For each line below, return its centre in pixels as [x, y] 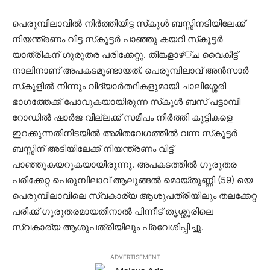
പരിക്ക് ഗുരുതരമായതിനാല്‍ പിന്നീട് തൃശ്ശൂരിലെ [113, 211]
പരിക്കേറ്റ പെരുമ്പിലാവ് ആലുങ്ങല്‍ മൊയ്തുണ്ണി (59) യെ [132, 180]
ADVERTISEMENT [135, 257]
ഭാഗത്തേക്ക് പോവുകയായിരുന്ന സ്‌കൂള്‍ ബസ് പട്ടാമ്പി [126, 102]
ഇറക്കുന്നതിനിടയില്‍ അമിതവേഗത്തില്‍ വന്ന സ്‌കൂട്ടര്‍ [125, 133]
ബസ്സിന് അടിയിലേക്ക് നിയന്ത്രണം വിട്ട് [93, 149]
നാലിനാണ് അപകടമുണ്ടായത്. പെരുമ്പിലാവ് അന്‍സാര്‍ [130, 70]
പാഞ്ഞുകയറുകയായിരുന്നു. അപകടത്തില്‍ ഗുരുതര [124, 164]
